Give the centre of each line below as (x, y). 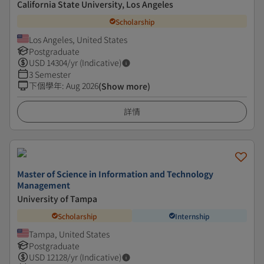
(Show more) (124, 86)
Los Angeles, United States (78, 39)
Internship (192, 216)
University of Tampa (57, 199)
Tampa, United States (69, 234)
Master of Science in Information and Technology (115, 174)
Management (44, 185)
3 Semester (50, 74)
